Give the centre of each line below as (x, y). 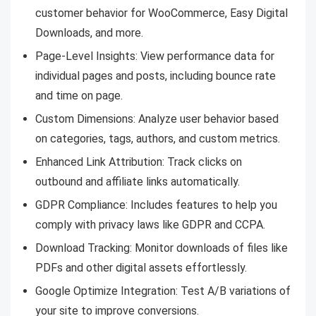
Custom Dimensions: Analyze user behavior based (157, 119)
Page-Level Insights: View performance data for (155, 56)
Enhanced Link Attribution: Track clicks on (139, 162)
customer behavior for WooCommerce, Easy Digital (162, 13)
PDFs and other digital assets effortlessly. (141, 268)
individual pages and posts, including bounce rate (156, 76)
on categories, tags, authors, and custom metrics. (158, 139)
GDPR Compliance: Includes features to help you (156, 205)
